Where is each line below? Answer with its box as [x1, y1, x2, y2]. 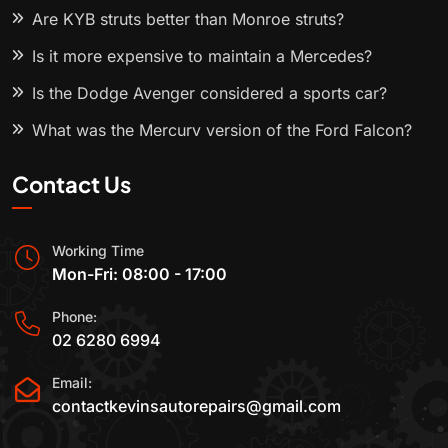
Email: [52, 373, 92, 391]
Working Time [52, 242, 144, 260]
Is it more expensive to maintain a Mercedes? [32, 46, 372, 67]
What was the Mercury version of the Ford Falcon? [32, 120, 412, 141]
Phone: [52, 308, 97, 326]
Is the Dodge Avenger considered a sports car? [32, 83, 387, 104]
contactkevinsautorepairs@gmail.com [52, 395, 341, 416]
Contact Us [12, 170, 131, 199]
